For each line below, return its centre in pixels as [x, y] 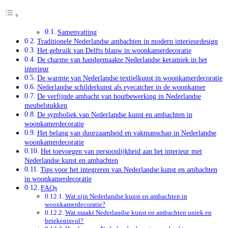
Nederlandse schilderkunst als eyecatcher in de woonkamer [121, 87]
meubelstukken [46, 105]
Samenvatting [77, 32]
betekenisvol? [64, 220]
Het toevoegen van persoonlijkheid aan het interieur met [121, 151]
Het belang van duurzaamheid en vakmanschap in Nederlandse [126, 133]
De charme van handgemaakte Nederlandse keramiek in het [122, 59]
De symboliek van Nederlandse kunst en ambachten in [115, 114]
